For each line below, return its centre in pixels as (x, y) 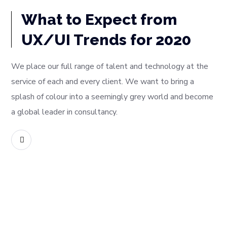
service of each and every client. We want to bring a (103, 82)
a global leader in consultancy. (65, 112)
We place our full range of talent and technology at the (110, 66)
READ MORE (53, 140)
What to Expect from (99, 20)
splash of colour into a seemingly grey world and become (112, 97)
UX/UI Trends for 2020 (106, 40)
